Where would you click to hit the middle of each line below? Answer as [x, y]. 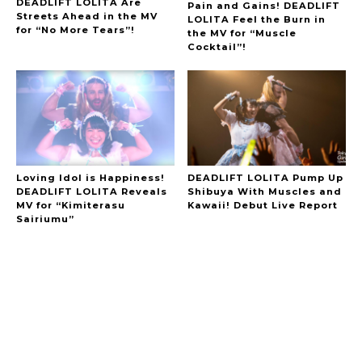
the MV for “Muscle [242, 34]
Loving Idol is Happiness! [90, 177]
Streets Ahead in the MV [87, 16]
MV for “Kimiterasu [71, 205]
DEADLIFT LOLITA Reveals [92, 191]
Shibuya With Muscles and [265, 191]
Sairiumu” [45, 219]
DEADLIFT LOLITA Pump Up [266, 177]
